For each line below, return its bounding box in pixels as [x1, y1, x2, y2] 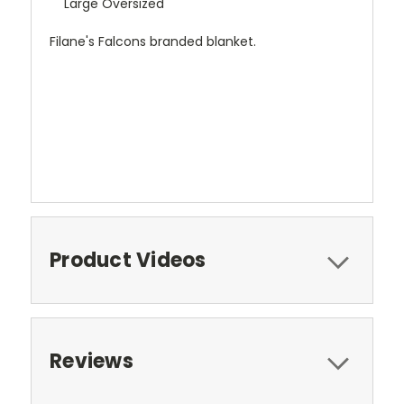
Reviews [50, 347, 133, 376]
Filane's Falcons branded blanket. [50, 32, 260, 51]
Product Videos [50, 246, 207, 275]
